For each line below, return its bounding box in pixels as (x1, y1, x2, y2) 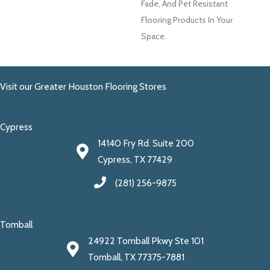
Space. (141, 31, 166, 42)
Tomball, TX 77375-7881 (87, 251, 184, 263)
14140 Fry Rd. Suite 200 (97, 137, 194, 149)
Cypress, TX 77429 (97, 153, 172, 165)
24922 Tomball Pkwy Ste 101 (87, 234, 204, 246)
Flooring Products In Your (141, 14, 233, 26)
